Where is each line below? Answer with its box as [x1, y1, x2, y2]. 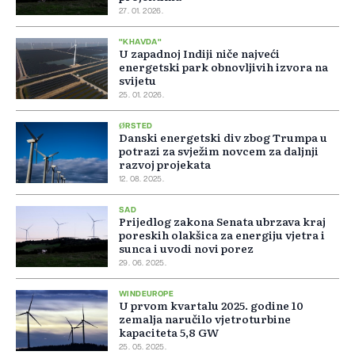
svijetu [119, 72, 156, 89]
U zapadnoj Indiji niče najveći [119, 45, 280, 62]
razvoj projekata [119, 156, 211, 173]
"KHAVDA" [119, 38, 162, 47]
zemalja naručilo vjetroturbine [119, 311, 291, 327]
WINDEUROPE [119, 290, 174, 299]
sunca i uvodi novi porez [119, 240, 254, 257]
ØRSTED [119, 122, 153, 131]
